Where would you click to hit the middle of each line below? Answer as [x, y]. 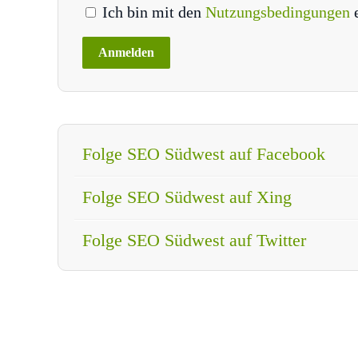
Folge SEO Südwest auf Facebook [204, 153]
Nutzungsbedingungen [280, 12]
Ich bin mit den [152, 12]
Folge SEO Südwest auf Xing [187, 197]
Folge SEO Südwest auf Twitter [194, 240]
